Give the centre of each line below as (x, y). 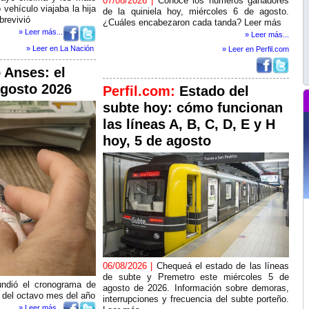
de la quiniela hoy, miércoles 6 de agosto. (196, 11)
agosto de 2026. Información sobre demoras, (196, 288)
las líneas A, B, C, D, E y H (189, 124)
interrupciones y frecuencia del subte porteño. (196, 299)
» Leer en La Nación (60, 49)
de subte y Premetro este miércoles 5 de (196, 277)
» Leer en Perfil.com (256, 49)
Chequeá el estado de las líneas (223, 266)
